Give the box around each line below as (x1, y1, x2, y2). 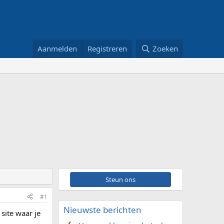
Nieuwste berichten (63, 203, 141, 215)
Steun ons (75, 174, 165, 184)
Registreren (87, 43, 127, 53)
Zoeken (152, 43, 178, 53)
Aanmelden (37, 43, 77, 53)
